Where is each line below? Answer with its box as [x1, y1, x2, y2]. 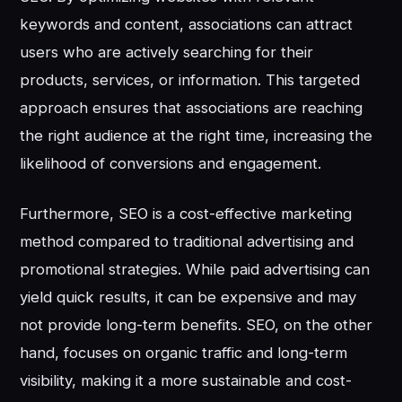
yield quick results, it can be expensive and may [20, 288, 357, 307]
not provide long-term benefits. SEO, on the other [20, 316, 373, 335]
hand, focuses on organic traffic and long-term [20, 344, 348, 363]
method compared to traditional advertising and [20, 232, 354, 251]
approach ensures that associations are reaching [20, 99, 363, 118]
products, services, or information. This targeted [20, 71, 361, 90]
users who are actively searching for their [20, 43, 314, 62]
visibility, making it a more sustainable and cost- [20, 371, 353, 390]
